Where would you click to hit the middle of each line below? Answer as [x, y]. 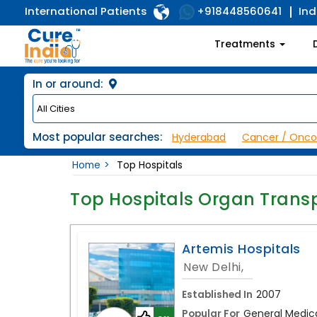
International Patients [87, 11]
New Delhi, [214, 267]
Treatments [246, 44]
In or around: [69, 84]
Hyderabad [199, 138]
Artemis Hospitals [241, 249]
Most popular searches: [98, 137]
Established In [218, 295]
